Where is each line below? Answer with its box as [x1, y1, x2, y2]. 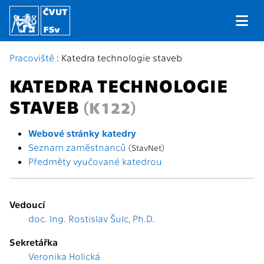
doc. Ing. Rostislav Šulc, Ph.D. [28, 213, 154, 224]
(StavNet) [128, 143, 164, 152]
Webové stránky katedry [28, 127, 136, 138]
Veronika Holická [28, 250, 100, 262]
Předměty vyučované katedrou [28, 156, 162, 167]
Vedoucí [9, 199, 45, 210]
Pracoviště [9, 52, 54, 63]
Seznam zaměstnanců [28, 141, 126, 153]
